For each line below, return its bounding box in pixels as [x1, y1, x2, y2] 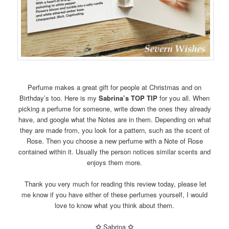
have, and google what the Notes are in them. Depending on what [18, 114, 211, 125]
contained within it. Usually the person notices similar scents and [18, 147, 211, 157]
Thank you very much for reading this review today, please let [22, 179, 207, 189]
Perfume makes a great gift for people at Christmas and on [28, 82, 201, 93]
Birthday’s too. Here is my [19, 93, 99, 103]
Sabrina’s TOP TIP [99, 93, 157, 103]
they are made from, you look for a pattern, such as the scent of [19, 125, 210, 135]
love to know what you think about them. [55, 200, 174, 211]
